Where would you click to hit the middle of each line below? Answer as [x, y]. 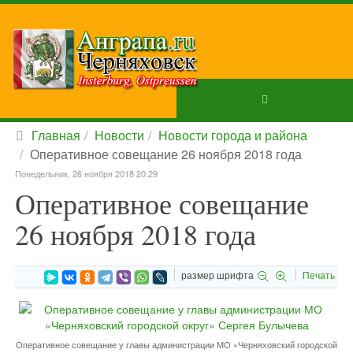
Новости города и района [233, 135]
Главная [56, 135]
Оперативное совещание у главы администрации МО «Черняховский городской [176, 344]
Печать [319, 275]
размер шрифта [217, 275]
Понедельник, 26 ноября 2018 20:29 [86, 173]
